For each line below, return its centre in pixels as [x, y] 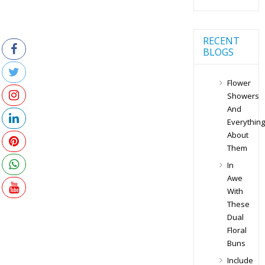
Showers [243, 96]
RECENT [221, 41]
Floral [237, 230]
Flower [239, 83]
